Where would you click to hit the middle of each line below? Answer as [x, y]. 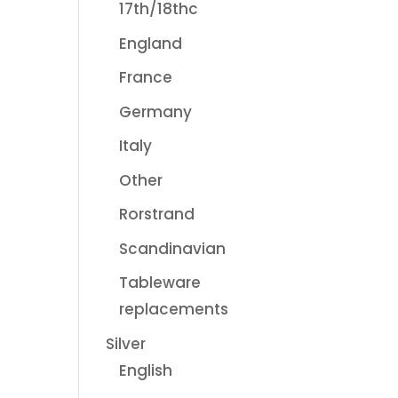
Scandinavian [173, 248]
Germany [156, 111]
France [146, 77]
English [146, 370]
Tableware [160, 283]
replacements [174, 309]
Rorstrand [157, 214]
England [151, 43]
